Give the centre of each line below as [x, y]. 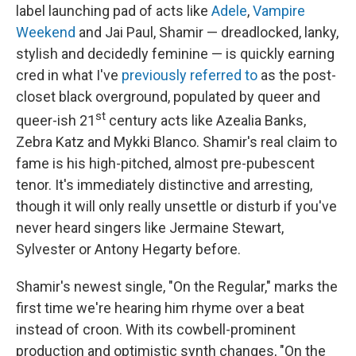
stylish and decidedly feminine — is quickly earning [175, 53]
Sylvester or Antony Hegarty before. [128, 249]
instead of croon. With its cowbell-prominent [156, 329]
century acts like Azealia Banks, [206, 120]
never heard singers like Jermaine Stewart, [150, 227]
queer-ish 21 [56, 120]
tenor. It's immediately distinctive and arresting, [164, 184]
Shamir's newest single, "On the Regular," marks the [177, 286]
